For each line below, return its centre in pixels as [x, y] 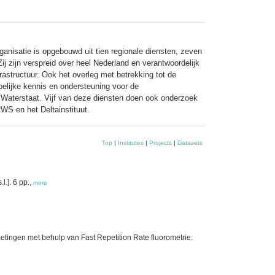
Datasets [190, 142]
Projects [161, 142]
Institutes [131, 142]
